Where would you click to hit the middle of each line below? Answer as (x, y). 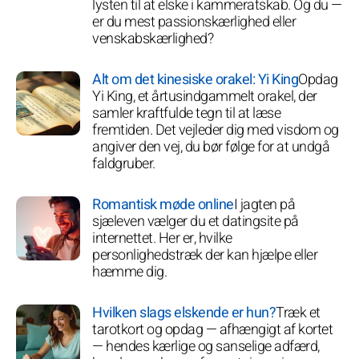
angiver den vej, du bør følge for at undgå (211, 147)
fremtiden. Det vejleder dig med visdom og (216, 130)
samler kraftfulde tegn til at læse (186, 113)
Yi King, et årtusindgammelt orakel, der (205, 96)
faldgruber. (124, 163)
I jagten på (264, 204)
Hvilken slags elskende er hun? (184, 313)
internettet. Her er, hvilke (162, 238)
